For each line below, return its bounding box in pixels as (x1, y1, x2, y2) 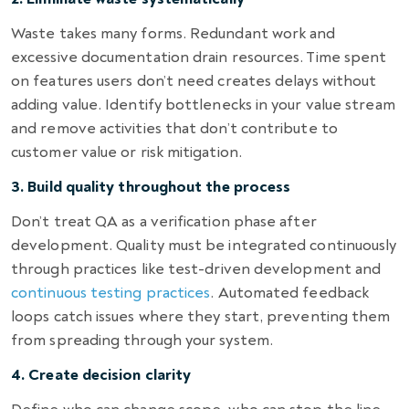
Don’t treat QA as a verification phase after (11, 211, 317, 231)
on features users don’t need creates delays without (11, 70, 377, 90)
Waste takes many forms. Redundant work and (11, 23, 336, 43)
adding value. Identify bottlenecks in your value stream (11, 94, 395, 114)
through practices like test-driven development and (11, 258, 382, 278)
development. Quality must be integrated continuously (11, 235, 397, 255)
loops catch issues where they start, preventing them (11, 306, 391, 326)
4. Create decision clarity (11, 364, 192, 384)
